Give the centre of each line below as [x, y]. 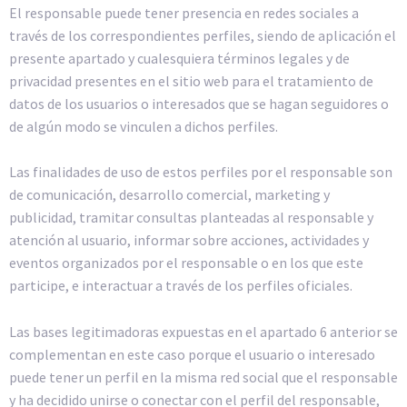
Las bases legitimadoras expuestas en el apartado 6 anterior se [203, 331]
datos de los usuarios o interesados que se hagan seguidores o [199, 103]
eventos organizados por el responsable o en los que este [186, 263]
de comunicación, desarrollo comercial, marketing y [169, 195]
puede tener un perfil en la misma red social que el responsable [203, 377]
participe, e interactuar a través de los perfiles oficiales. [181, 286]
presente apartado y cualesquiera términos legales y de [179, 58]
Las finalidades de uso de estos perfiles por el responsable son [201, 172]
